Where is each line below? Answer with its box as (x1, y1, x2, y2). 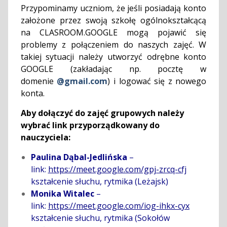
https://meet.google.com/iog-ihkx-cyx (48, 200, 190, 212)
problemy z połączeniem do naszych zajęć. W (20, 39, 207, 51)
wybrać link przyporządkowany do (20, 120, 160, 131)
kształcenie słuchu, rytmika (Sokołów (30, 212, 170, 224)
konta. (20, 88, 45, 99)
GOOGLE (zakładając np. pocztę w (20, 63, 207, 75)
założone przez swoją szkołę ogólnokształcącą (20, 15, 207, 26)
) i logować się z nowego (107, 75, 207, 87)
